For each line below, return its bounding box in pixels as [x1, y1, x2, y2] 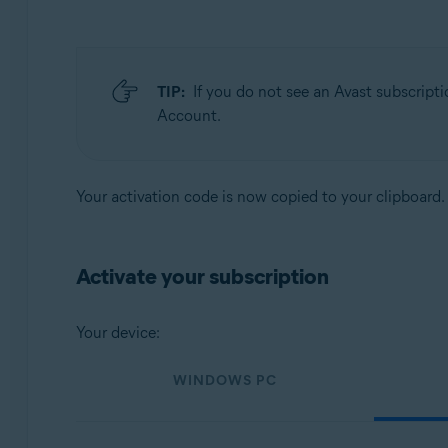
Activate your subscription [75, 263, 329, 290]
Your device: [75, 323, 160, 342]
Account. [156, 106, 221, 125]
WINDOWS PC [172, 372, 277, 389]
